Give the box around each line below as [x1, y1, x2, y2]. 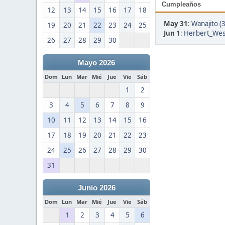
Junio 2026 [77, 184, 116, 192]
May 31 [164, 19, 188, 28]
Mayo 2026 [78, 59, 115, 67]
